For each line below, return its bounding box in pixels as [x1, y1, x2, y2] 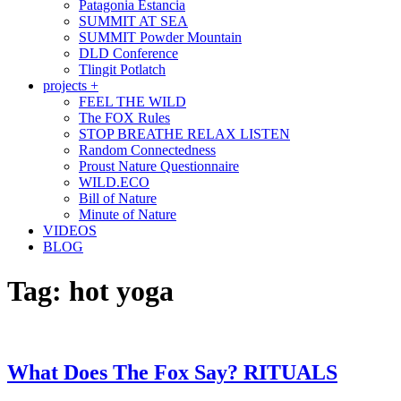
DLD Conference [79, 46, 178, 62]
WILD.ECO [79, 175, 149, 191]
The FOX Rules [79, 110, 170, 126]
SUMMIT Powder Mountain [79, 30, 242, 46]
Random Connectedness [79, 142, 216, 158]
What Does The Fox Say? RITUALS [7, 361, 337, 385]
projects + [43, 78, 98, 94]
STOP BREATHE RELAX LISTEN [79, 126, 290, 142]
